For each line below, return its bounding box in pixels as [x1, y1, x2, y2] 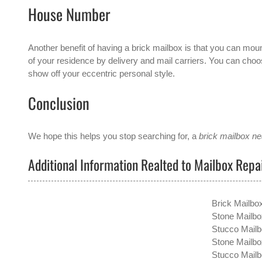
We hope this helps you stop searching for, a [27, 131, 199, 142]
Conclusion [27, 91, 89, 115]
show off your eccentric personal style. [27, 68, 175, 78]
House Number [27, 2, 111, 26]
